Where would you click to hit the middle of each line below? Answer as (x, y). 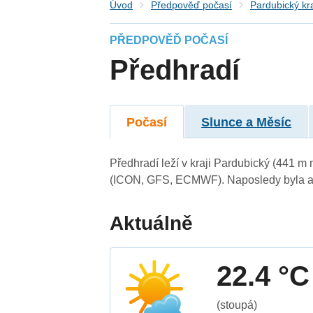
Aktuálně (152, 223)
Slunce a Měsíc (247, 122)
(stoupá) (237, 305)
